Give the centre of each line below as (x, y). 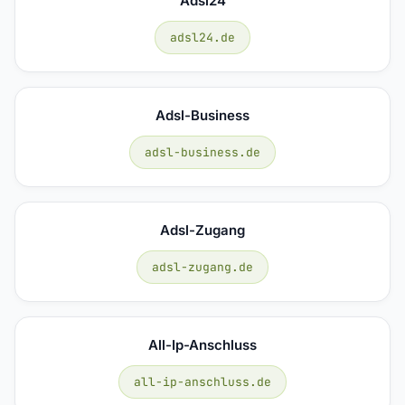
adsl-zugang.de (202, 267)
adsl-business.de (202, 152)
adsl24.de (202, 37)
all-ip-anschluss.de (202, 381)
